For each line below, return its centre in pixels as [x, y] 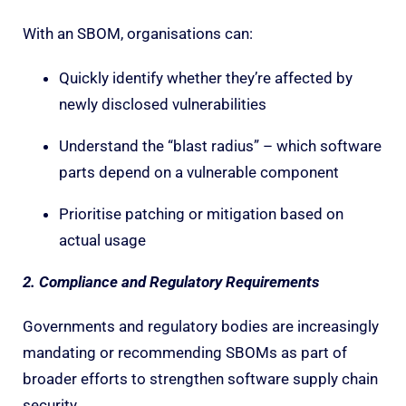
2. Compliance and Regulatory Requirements [171, 281]
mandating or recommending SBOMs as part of [185, 352]
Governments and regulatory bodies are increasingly [201, 326]
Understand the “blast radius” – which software [220, 145]
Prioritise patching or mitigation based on [201, 213]
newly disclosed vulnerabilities [163, 104]
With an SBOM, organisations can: [138, 33]
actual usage [102, 240]
